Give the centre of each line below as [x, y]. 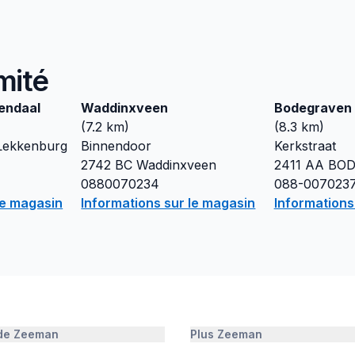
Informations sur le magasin [168, 203]
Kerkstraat [305, 146]
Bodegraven [313, 108]
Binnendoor [116, 146]
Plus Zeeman [226, 334]
